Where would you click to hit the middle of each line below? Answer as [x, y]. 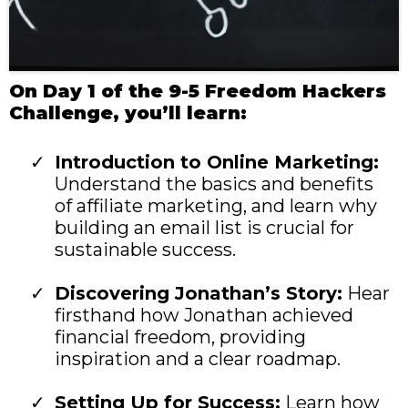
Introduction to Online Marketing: [217, 163]
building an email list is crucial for [204, 228]
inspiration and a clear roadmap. [198, 359]
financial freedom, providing [180, 337]
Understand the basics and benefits [214, 184]
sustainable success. [145, 250]
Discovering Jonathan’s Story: [199, 294]
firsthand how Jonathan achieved [204, 316]
